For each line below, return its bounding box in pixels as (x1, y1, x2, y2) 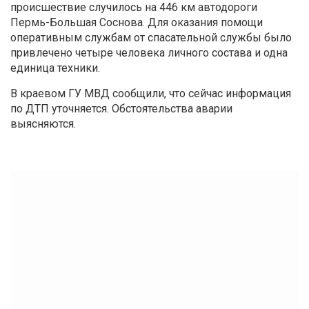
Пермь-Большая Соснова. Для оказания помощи (10, 15, 263, 29)
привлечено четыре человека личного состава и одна (10, 46, 288, 59)
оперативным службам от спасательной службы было (10, 30, 292, 44)
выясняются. (10, 117, 76, 130)
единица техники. (10, 61, 100, 74)
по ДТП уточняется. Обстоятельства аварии (10, 101, 232, 115)
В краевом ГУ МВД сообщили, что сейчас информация (10, 86, 291, 100)
